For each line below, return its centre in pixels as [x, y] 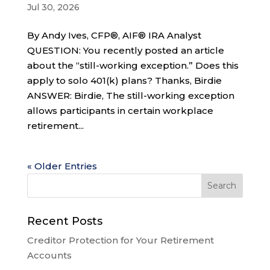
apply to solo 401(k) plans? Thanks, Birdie [124, 80]
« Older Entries [62, 166]
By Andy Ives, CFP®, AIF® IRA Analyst [114, 35]
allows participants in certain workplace [120, 110]
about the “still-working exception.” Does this [133, 65]
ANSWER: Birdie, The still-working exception [130, 95]
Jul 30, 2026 [53, 7]
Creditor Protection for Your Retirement [120, 240]
